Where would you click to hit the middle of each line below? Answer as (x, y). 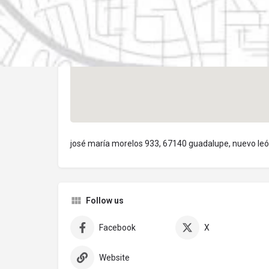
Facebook (117, 228)
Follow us (105, 201)
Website (114, 258)
